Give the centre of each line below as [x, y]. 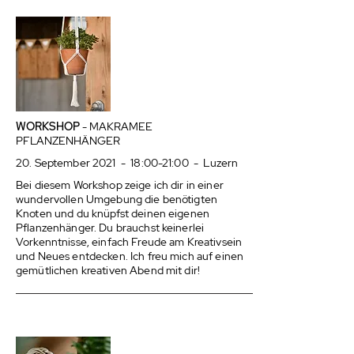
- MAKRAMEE [116, 126]
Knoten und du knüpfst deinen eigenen [113, 213]
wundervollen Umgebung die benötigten [117, 199]
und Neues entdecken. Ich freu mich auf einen [130, 256]
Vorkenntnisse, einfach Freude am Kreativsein [129, 242]
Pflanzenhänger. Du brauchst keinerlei [110, 228]
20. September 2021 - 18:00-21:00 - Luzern [127, 163]
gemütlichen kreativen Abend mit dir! [108, 270]
